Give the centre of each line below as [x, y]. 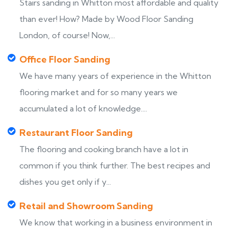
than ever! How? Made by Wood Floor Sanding [106, 19]
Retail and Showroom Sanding [86, 206]
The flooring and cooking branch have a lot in [104, 149]
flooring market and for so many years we [98, 92]
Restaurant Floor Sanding [76, 133]
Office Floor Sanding [65, 59]
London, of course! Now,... [67, 35]
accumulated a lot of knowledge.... [83, 108]
